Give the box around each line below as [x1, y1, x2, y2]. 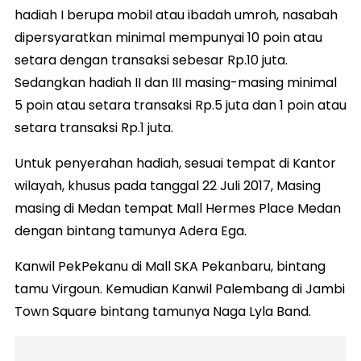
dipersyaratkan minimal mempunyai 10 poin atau [15, 27, 322, 47]
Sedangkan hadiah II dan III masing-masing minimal [15, 73, 337, 92]
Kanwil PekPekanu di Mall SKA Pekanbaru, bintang [15, 256, 326, 276]
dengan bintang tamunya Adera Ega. [15, 221, 247, 240]
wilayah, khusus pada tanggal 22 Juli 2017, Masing [15, 176, 321, 195]
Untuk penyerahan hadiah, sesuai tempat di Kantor [15, 153, 336, 172]
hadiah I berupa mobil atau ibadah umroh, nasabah [15, 5, 338, 24]
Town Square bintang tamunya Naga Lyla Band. [15, 301, 311, 321]
